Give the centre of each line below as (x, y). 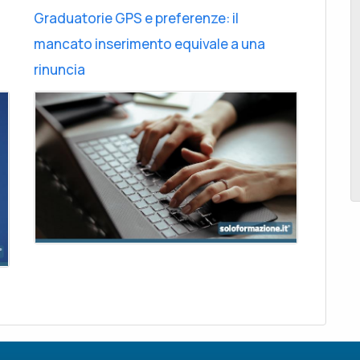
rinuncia (60, 69)
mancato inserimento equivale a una (150, 43)
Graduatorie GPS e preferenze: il (137, 18)
